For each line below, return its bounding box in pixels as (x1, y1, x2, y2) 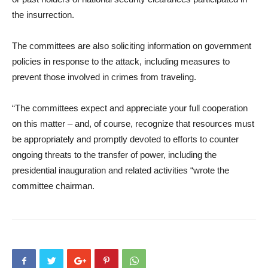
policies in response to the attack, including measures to (12, 56, 230, 66)
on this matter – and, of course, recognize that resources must (12, 118, 254, 129)
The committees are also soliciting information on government (12, 41, 251, 51)
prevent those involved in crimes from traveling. (12, 72, 196, 82)
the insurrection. (12, 10, 74, 20)
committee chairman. (12, 181, 95, 191)
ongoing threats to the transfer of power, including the (12, 150, 217, 160)
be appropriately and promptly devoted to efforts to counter (12, 134, 239, 144)
